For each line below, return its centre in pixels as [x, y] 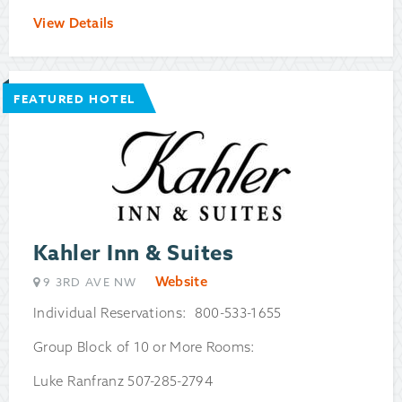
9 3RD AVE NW [90, 282]
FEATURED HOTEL [74, 99]
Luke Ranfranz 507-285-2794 [123, 381]
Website [181, 282]
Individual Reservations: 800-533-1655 [157, 313]
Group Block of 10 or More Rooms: [146, 347]
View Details [74, 23]
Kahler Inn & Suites [134, 254]
